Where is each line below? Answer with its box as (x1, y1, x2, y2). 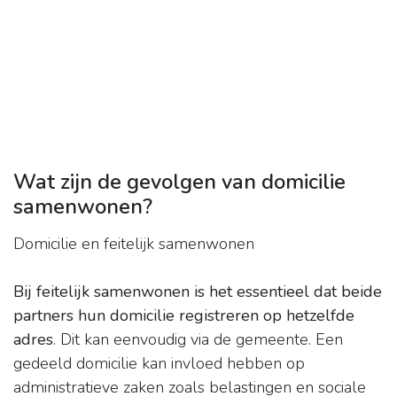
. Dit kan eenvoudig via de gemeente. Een (53, 329, 343, 351)
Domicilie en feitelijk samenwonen (13, 233, 254, 255)
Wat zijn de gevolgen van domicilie (13, 167, 346, 197)
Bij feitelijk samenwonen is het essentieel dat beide (13, 281, 382, 303)
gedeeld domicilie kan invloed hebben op (13, 353, 305, 375)
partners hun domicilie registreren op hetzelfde (13, 305, 354, 327)
